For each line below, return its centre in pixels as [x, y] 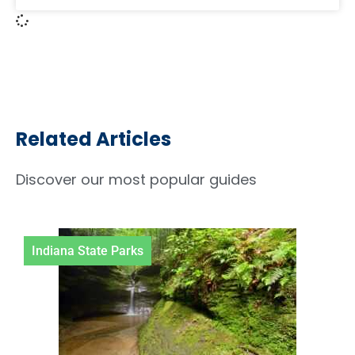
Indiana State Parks [88, 250]
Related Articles [94, 139]
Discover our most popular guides [136, 180]
